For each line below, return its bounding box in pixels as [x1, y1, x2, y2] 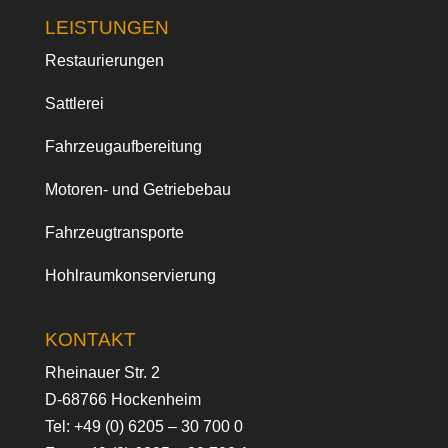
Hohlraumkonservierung [44, 266, 216, 284]
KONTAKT [44, 329, 136, 351]
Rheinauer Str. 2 [44, 364, 160, 382]
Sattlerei [44, 94, 104, 112]
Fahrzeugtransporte [44, 223, 184, 241]
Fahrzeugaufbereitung [44, 137, 202, 155]
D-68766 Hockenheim [44, 391, 201, 409]
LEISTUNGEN [44, 16, 169, 38]
